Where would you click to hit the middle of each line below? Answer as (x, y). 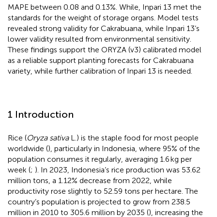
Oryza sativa (48, 138)
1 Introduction (41, 114)
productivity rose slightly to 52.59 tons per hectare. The (103, 191)
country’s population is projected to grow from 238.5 (99, 201)
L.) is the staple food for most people (134, 138)
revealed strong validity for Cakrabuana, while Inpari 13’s (104, 28)
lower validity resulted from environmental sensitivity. (100, 39)
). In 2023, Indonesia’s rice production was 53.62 (118, 170)
